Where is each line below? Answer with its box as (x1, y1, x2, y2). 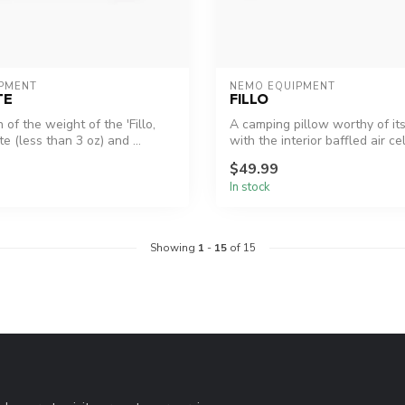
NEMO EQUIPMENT (230, 79, 335, 93)
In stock (230, 179, 270, 196)
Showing (149, 240, 198, 256)
